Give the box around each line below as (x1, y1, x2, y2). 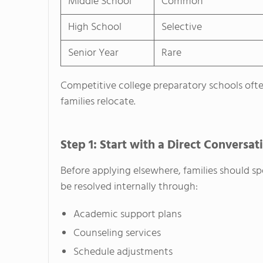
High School (68, 19, 122, 36)
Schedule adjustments (73, 244, 173, 261)
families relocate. (60, 93, 136, 111)
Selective (161, 19, 202, 36)
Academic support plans (73, 206, 181, 224)
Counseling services (73, 225, 161, 242)
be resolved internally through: (60, 178, 198, 196)
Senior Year (68, 45, 119, 62)
